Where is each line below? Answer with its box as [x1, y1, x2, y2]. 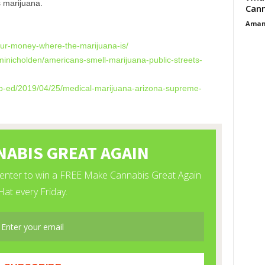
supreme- [165, 83, 202, 93]
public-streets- [148, 55, 202, 64]
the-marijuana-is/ [64, 41, 128, 50]
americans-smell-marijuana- [44, 55, 149, 64]
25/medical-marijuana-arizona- [50, 83, 166, 93]
